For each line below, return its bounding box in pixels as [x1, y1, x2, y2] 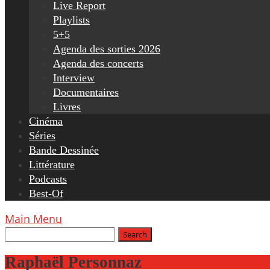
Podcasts [29, 173, 67, 185]
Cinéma [29, 115, 63, 127]
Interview [53, 72, 95, 84]
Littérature [29, 159, 75, 171]
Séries [29, 130, 55, 142]
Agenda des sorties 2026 [53, 43, 160, 55]
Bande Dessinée [29, 144, 99, 156]
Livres [53, 101, 81, 113]
